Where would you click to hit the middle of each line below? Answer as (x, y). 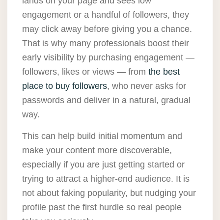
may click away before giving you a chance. (107, 29)
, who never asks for (147, 86)
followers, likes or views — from (85, 72)
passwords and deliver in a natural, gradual (106, 100)
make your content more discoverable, (97, 151)
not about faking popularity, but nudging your (109, 193)
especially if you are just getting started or (103, 165)
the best (164, 72)
